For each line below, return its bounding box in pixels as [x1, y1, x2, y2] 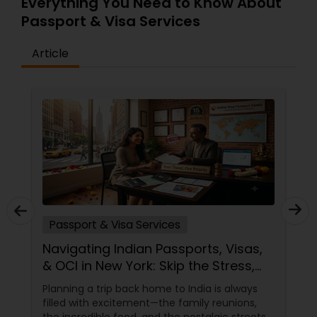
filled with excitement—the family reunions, [42, 296, 257, 310]
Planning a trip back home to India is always [42, 282, 258, 296]
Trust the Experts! [42, 274, 153, 292]
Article [32, 45, 69, 62]
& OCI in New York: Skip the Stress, [42, 257, 255, 275]
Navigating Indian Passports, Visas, [42, 240, 263, 258]
